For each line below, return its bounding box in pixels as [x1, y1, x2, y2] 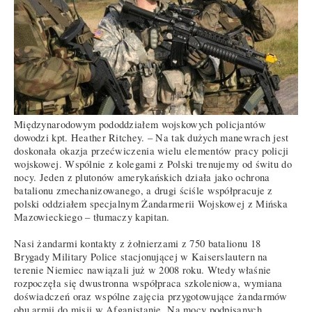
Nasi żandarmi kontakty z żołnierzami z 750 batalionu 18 [14, 236, 261, 250]
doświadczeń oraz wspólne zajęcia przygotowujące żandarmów [14, 289, 288, 303]
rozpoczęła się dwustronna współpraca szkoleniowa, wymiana [14, 276, 283, 290]
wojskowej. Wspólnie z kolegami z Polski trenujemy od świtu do [14, 157, 292, 171]
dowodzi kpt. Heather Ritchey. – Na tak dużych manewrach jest [14, 130, 289, 144]
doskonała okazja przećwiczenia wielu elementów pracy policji [14, 143, 289, 157]
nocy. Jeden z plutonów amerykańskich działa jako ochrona [14, 170, 270, 184]
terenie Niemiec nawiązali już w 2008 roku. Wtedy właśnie [14, 263, 272, 276]
